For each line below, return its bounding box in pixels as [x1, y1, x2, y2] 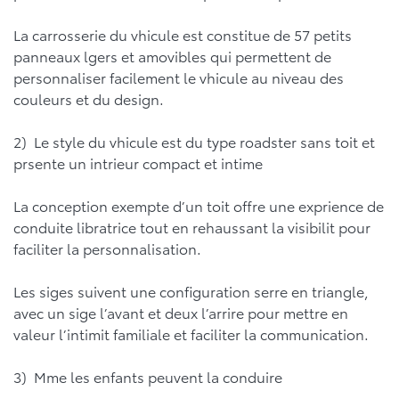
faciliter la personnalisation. [13, 237, 201, 258]
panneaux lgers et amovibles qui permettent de [13, 45, 331, 66]
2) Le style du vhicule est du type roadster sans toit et [13, 130, 375, 151]
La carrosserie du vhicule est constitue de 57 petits [13, 23, 352, 45]
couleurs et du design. [13, 87, 164, 109]
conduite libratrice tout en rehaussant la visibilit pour [13, 216, 370, 237]
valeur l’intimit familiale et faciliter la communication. [13, 322, 369, 344]
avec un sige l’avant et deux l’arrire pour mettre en [13, 301, 348, 322]
